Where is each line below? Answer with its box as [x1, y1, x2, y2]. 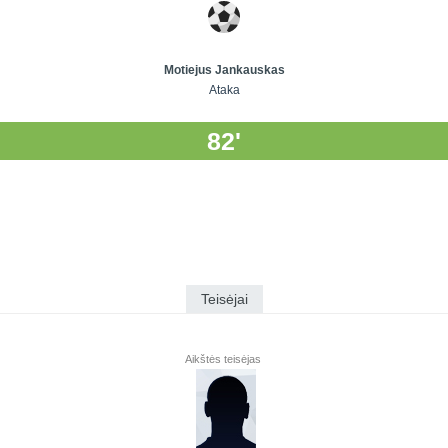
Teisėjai [200, 291, 248, 308]
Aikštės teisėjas [184, 353, 264, 366]
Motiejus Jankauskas [163, 63, 285, 78]
